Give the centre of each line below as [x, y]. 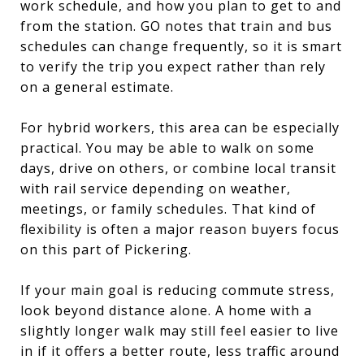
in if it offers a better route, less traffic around [180, 351]
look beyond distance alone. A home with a [166, 310]
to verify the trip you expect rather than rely [173, 66]
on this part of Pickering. [106, 249]
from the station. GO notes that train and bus [176, 26]
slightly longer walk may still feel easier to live [180, 330]
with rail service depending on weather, [156, 188]
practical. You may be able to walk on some [167, 147]
